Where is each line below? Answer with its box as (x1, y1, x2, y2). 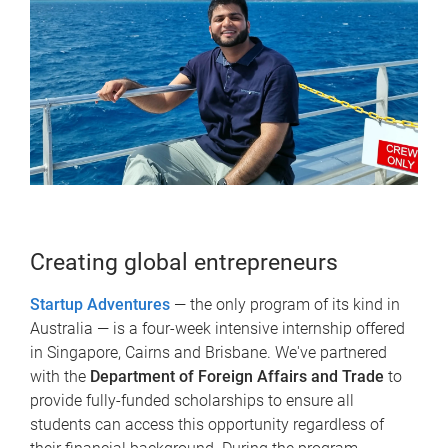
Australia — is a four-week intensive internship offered (30, 319, 405, 339)
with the (30, 367, 86, 387)
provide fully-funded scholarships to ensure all (30, 391, 354, 411)
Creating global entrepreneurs (30, 249, 338, 277)
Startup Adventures (30, 295, 170, 315)
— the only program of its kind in (170, 295, 400, 315)
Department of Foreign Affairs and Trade (86, 367, 384, 387)
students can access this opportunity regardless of (30, 415, 384, 435)
